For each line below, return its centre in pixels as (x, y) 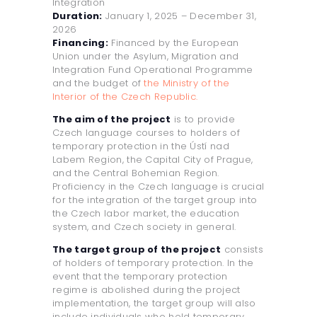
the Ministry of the (185, 83)
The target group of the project (137, 250)
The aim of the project (112, 120)
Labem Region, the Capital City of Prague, (153, 160)
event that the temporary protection (140, 277)
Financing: (80, 43)
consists (242, 250)
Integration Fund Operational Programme (153, 70)
